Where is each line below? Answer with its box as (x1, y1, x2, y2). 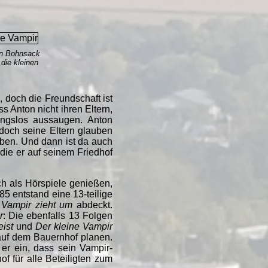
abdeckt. (72, 199, 112, 210)
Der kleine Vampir (35, 221, 113, 232)
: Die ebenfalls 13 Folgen (2, 210, 113, 221)
